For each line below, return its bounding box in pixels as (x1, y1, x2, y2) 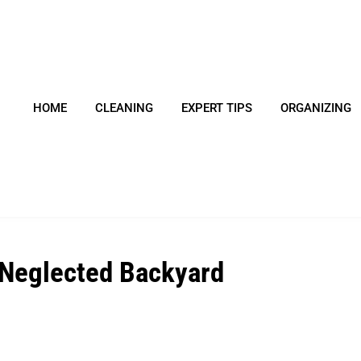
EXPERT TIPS (180, 101, 252, 116)
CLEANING (94, 101, 153, 116)
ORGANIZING (280, 101, 351, 116)
